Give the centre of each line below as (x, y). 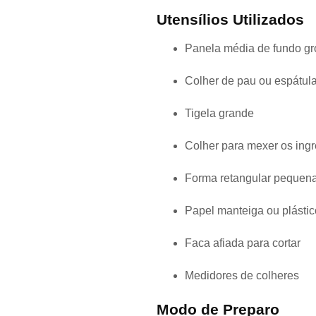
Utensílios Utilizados (230, 19)
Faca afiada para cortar (243, 243)
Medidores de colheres (242, 275)
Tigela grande (219, 113)
